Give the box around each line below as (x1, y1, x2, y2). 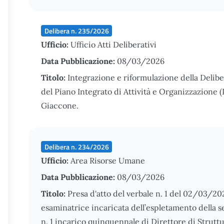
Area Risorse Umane (70, 155, 145, 165)
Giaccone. (41, 100, 78, 110)
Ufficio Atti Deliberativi (70, 39, 156, 49)
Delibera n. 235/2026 (44, 25, 109, 36)
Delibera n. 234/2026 (44, 141, 109, 152)
